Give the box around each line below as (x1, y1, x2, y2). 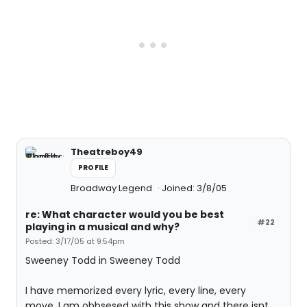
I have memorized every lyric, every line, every (25, 284, 246, 297)
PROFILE (78, 162, 109, 173)
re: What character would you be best (25, 208, 224, 221)
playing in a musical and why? (25, 220, 180, 234)
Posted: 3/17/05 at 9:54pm (25, 236, 125, 247)
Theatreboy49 (71, 145, 143, 158)
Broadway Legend (71, 182, 154, 195)
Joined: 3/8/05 (162, 182, 227, 195)
